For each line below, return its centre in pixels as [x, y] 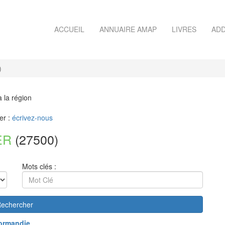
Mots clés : [39, 166]
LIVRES [184, 29]
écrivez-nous [32, 118]
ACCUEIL [69, 29]
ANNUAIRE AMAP [128, 29]
